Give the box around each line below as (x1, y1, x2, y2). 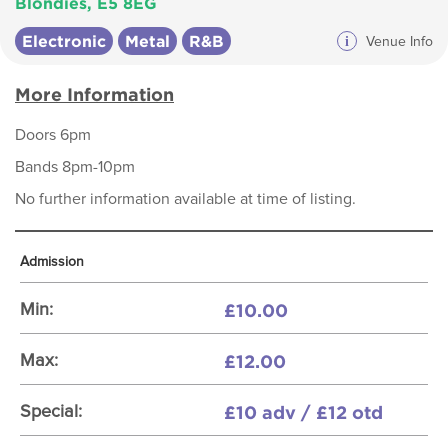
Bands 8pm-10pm (15, 159, 135, 175)
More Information (15, 84, 174, 104)
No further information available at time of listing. (15, 191, 356, 207)
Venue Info (362, 34, 433, 49)
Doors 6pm (15, 127, 91, 143)
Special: (20, 403, 82, 421)
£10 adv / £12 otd (224, 402, 383, 422)
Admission (20, 255, 84, 269)
